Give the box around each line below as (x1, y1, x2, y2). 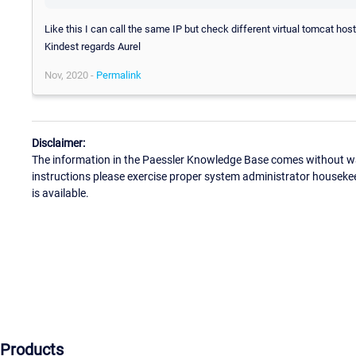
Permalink (96, 68, 141, 81)
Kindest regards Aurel (44, 40, 141, 52)
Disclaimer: (32, 137, 85, 150)
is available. (32, 187, 89, 200)
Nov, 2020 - (44, 68, 96, 81)
